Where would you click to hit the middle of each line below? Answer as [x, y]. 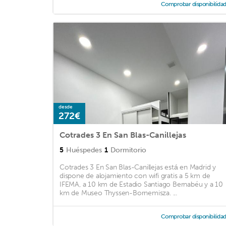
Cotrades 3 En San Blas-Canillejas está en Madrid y [138, 167]
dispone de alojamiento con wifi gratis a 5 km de [135, 176]
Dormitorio [128, 150]
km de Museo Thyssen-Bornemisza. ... [119, 193]
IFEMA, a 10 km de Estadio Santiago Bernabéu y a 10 [141, 185]
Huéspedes [84, 150]
